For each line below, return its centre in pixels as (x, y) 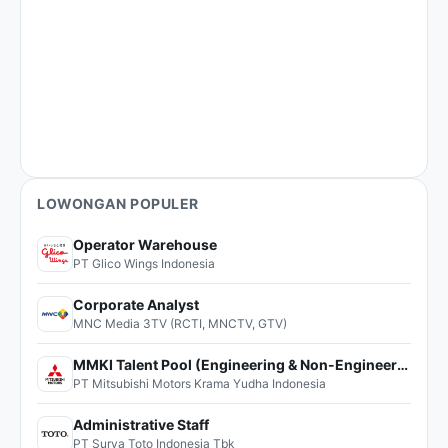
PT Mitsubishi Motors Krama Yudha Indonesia (199, 383)
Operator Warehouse (145, 244)
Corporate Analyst (136, 304)
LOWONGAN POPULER (118, 203)
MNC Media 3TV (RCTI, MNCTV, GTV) (180, 323)
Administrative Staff (141, 424)
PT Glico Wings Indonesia (144, 263)
